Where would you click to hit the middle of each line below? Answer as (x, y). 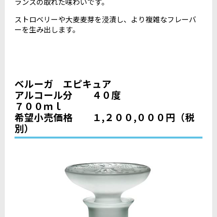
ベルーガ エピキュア (63, 83)
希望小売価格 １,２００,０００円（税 (105, 117)
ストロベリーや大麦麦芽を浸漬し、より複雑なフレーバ (105, 19)
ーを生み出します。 (47, 29)
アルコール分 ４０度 (68, 94)
